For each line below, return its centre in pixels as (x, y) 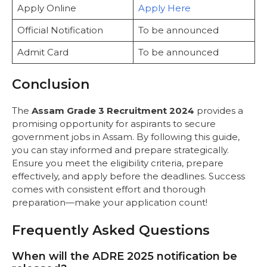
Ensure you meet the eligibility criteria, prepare (118, 163)
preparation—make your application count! (110, 203)
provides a (219, 111)
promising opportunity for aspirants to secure (114, 124)
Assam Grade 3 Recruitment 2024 (113, 111)
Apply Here (164, 8)
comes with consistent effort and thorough (109, 190)
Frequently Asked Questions (111, 230)
